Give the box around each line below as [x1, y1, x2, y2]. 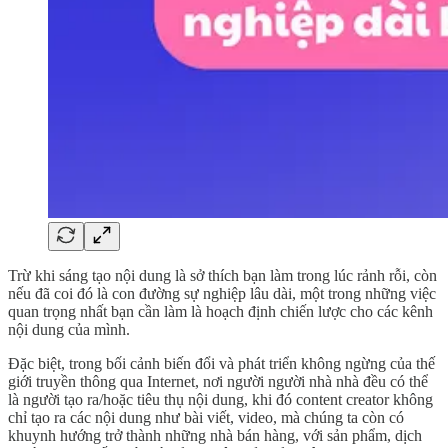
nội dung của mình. [8, 320, 130, 338]
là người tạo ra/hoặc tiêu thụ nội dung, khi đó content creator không [8, 390, 433, 408]
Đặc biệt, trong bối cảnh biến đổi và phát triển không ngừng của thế [8, 354, 435, 372]
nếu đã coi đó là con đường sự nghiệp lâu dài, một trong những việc [8, 284, 436, 302]
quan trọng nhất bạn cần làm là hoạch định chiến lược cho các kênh [8, 302, 433, 320]
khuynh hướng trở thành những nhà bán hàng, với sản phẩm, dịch [8, 426, 422, 444]
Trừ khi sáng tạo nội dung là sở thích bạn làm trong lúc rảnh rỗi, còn [8, 266, 437, 284]
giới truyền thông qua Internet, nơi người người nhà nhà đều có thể [8, 372, 428, 390]
